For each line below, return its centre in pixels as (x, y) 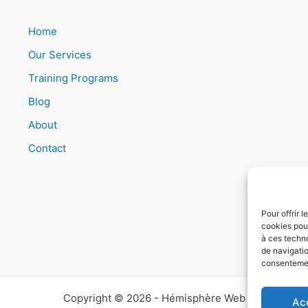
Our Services (59, 54)
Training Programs (73, 78)
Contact (47, 148)
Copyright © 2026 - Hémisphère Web (154, 298)
